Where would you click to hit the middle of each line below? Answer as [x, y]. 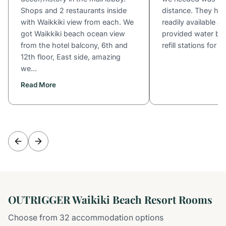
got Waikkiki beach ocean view [73, 33]
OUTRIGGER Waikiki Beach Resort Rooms [110, 199]
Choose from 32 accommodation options [86, 217]
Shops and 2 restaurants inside [74, 10]
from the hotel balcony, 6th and [74, 45]
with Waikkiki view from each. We [77, 22]
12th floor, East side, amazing [71, 56]
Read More [38, 85]
